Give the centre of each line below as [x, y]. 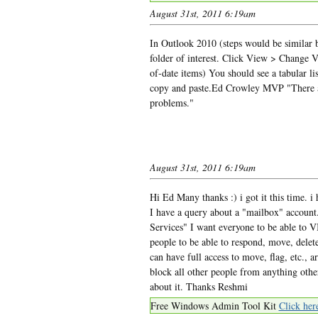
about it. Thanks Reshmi [198, 286]
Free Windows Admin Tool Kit [214, 305]
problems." [171, 102]
